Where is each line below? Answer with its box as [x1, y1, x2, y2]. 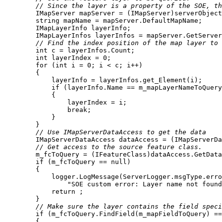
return [52, 187, 75, 195]
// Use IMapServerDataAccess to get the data [36, 128, 206, 136]
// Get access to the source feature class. [36, 143, 202, 151]
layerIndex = [48, 54, 103, 61]
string [36, 16, 59, 24]
